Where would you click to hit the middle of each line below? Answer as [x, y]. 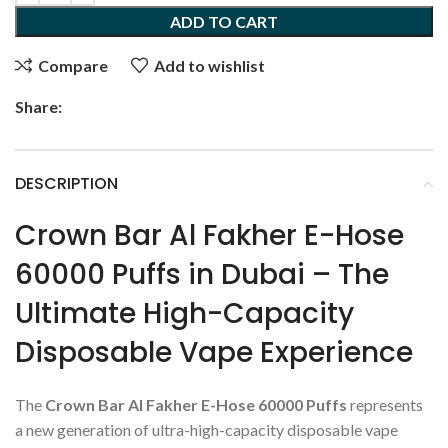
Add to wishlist [209, 65]
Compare [73, 65]
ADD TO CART [224, 22]
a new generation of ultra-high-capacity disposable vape [206, 430]
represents [385, 405]
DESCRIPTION [66, 184]
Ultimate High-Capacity [184, 314]
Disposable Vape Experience [214, 353]
